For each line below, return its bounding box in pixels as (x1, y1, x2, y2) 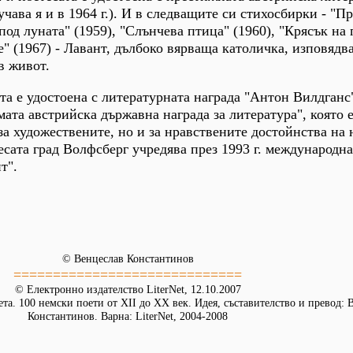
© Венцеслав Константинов (61, 253, 194, 265)
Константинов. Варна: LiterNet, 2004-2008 (28, 310, 228, 322)
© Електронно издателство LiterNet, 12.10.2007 (14, 284, 241, 295)
